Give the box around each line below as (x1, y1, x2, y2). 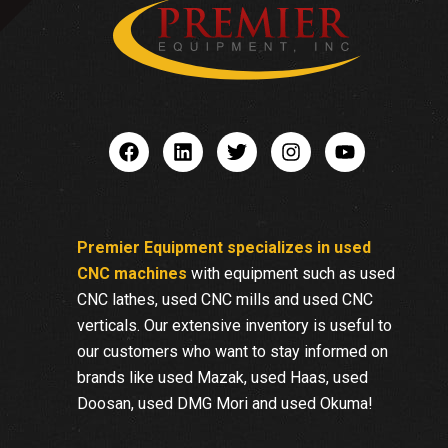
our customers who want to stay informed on (77, 342, 389, 362)
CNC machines (77, 264, 188, 284)
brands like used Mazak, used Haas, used (77, 368, 369, 388)
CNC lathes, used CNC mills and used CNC (77, 290, 374, 310)
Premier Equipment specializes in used (77, 238, 372, 258)
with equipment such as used (191, 264, 396, 284)
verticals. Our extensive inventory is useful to (77, 316, 393, 336)
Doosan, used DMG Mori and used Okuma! (77, 394, 374, 414)
